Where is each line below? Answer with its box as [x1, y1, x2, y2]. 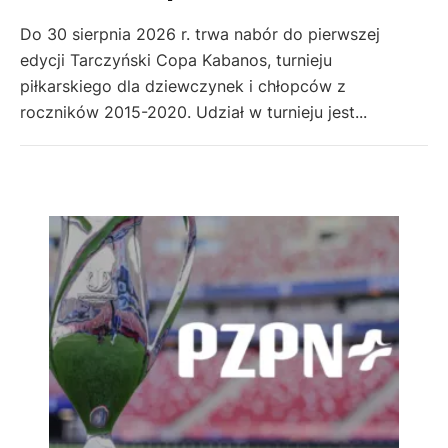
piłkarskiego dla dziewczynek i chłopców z [20, 76, 346, 97]
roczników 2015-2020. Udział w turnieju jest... [20, 102, 367, 123]
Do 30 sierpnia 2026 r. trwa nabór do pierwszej [20, 24, 380, 45]
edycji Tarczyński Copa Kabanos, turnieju [20, 50, 332, 71]
